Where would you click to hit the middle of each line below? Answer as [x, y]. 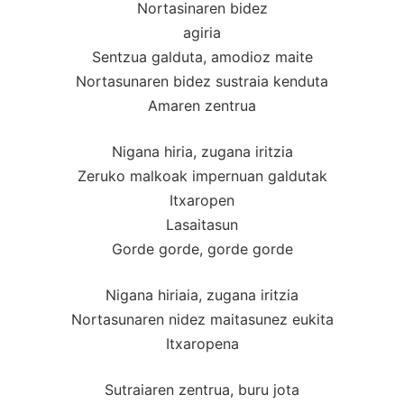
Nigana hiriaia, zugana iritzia [202, 294]
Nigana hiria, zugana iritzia [202, 151]
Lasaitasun [202, 224]
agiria [202, 32]
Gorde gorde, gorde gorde [202, 248]
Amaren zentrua [202, 105]
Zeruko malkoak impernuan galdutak [202, 175]
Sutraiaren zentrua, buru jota [202, 389]
